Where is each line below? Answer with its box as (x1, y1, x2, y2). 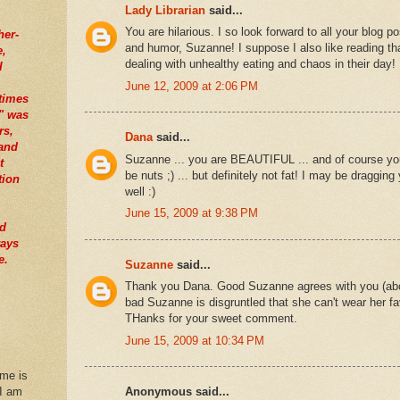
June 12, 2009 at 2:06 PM (125, 79, 258, 93)
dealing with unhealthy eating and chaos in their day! (125, 57, 396, 71)
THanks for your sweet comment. (125, 312, 297, 326)
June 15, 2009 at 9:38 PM (125, 206, 258, 221)
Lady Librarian (125, 3, 205, 17)
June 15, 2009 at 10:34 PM (125, 333, 264, 347)
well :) (125, 184, 155, 198)
